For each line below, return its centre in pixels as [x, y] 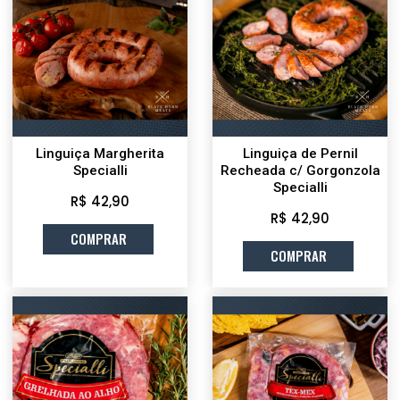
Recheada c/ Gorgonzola [300, 170]
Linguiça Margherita [100, 153]
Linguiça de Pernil [300, 153]
